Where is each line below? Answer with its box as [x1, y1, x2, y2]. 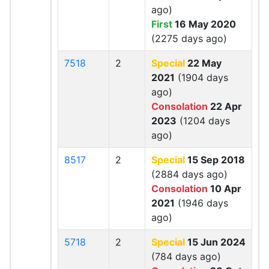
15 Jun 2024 [185, 236, 246, 248]
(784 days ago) [151, 250, 221, 262]
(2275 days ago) [151, 32, 227, 44]
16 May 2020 [172, 18, 236, 30]
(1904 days [175, 71, 228, 83]
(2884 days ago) [151, 168, 228, 180]
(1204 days [177, 115, 230, 127]
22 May [185, 57, 222, 69]
